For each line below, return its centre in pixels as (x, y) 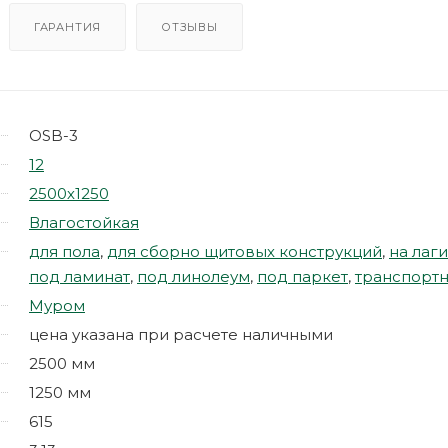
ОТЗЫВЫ (189, 26)
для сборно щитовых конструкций (244, 251)
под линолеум (193, 276)
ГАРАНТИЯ (67, 26)
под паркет (302, 276)
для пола (64, 251)
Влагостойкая (84, 222)
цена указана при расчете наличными (181, 334)
